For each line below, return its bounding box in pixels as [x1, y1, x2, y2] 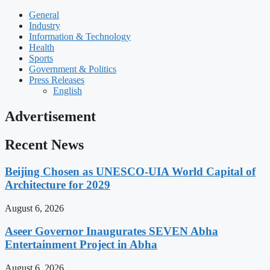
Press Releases [29, 75, 84, 86]
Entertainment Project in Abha [5, 238, 157, 251]
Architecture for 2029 [5, 178, 110, 191]
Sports [29, 53, 53, 64]
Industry [29, 20, 60, 31]
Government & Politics [29, 64, 116, 75]
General [29, 10, 59, 20]
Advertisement [5, 108, 96, 125]
